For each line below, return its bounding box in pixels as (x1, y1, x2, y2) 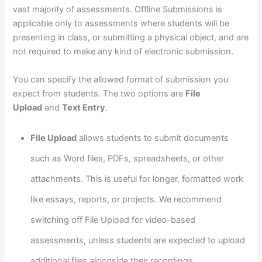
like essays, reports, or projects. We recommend (30, 194, 222, 205)
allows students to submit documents (77, 133, 229, 144)
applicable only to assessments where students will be (13, 18, 230, 29)
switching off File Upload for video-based (30, 215, 196, 226)
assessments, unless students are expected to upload (30, 235, 246, 246)
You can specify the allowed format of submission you (13, 74, 229, 85)
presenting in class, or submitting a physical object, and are (13, 32, 249, 43)
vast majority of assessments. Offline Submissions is (13, 4, 223, 15)
